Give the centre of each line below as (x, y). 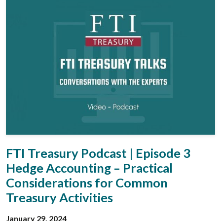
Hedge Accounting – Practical (89, 167)
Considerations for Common (87, 182)
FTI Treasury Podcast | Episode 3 (98, 153)
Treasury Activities (59, 197)
